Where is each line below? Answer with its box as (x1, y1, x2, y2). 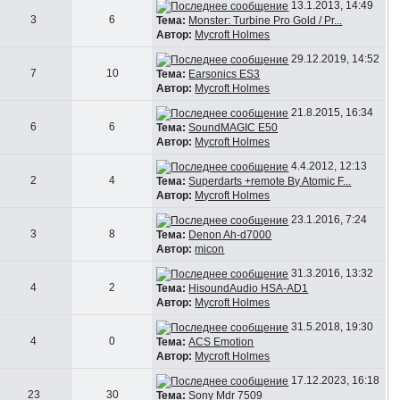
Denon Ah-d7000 (188, 228, 272, 241)
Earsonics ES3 (188, 67, 261, 80)
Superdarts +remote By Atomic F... (188, 174, 352, 187)
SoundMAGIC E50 (188, 121, 279, 134)
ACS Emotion (188, 335, 254, 348)
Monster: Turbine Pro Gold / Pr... (188, 13, 343, 27)
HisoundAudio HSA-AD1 (188, 281, 309, 295)
